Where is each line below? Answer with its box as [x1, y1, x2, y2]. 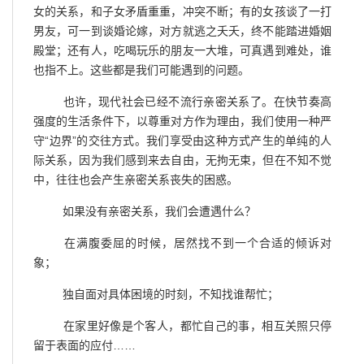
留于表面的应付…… [33, 338, 136, 352]
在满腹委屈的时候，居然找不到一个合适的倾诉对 [56, 236, 331, 249]
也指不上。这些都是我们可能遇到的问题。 [33, 63, 249, 76]
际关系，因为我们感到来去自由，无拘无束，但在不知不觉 [33, 153, 331, 167]
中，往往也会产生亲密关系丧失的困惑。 [33, 172, 238, 186]
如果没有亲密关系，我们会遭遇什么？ [56, 204, 256, 218]
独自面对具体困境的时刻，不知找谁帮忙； [56, 287, 279, 301]
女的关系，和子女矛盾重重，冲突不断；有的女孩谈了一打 [33, 4, 331, 18]
